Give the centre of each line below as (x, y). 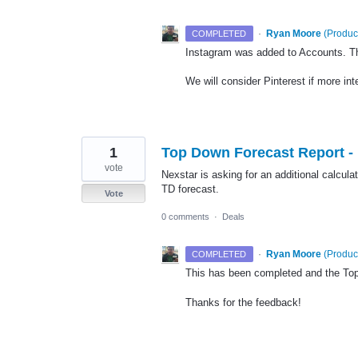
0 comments (185, 217)
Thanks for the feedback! (243, 302)
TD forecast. (190, 189)
